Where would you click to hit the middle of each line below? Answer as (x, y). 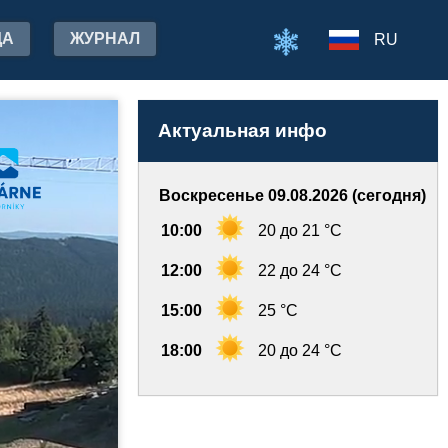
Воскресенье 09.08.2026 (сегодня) (292, 195)
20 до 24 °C (300, 350)
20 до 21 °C (300, 230)
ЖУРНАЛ (105, 38)
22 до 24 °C (300, 270)
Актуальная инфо (242, 130)
